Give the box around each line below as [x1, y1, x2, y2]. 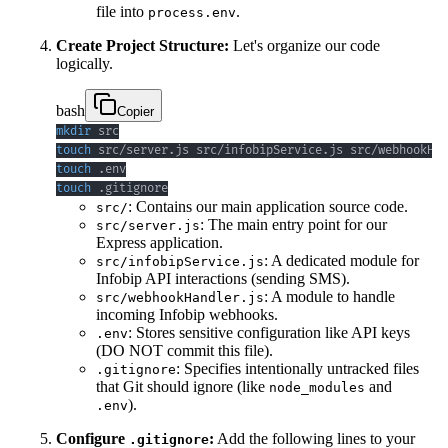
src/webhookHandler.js [96, 290, 264, 306]
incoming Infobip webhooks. [96, 306, 278, 324]
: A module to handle [264, 288, 395, 306]
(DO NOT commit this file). [96, 342, 273, 360]
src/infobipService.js [96, 254, 264, 270]
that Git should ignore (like [96, 378, 269, 396]
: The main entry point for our [200, 216, 387, 234]
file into [96, 3, 148, 21]
